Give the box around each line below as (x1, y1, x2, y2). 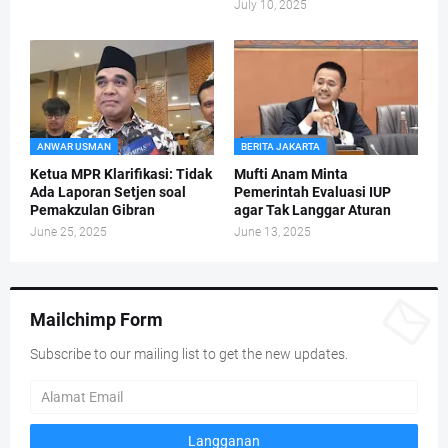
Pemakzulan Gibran (30, 202, 155, 219)
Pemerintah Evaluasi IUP (234, 184, 391, 201)
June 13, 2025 (234, 225, 311, 240)
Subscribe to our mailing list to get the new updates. (30, 346, 348, 363)
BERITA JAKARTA (241, 141, 320, 153)
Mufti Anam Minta (234, 166, 348, 183)
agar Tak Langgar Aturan (234, 202, 391, 219)
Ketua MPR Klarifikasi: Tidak (30, 166, 212, 183)
